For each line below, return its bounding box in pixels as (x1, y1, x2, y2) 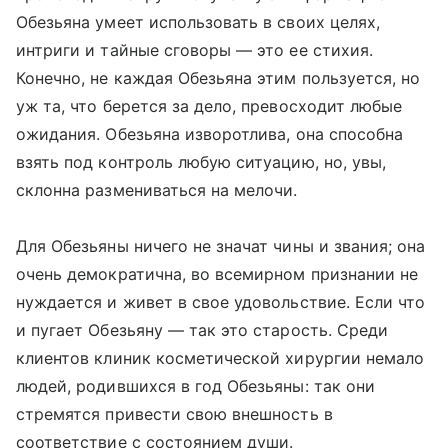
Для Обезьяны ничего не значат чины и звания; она (16, 236, 426, 256)
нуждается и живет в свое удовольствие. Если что (16, 292, 426, 312)
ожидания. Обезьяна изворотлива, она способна (16, 124, 404, 144)
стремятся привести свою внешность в (16, 404, 333, 424)
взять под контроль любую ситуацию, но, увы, (16, 152, 387, 172)
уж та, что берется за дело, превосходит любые (16, 96, 403, 116)
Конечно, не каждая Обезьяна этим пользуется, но (16, 68, 421, 88)
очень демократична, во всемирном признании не (16, 264, 419, 284)
